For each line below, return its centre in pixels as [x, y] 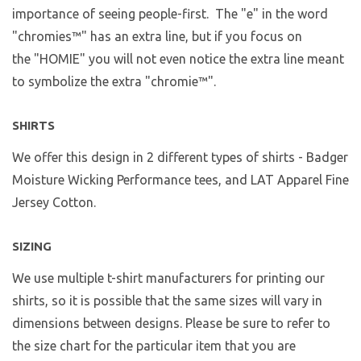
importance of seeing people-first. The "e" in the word [170, 14]
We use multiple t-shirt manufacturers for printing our [168, 278]
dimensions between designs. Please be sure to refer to [171, 324]
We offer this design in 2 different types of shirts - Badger [180, 158]
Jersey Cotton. [54, 203]
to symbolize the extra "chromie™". [114, 82]
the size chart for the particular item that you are [154, 346]
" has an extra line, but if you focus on [192, 37]
